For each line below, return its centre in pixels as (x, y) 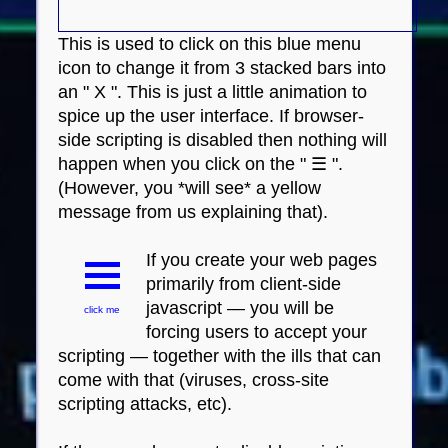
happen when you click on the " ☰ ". (201, 163)
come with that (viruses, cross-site (194, 379)
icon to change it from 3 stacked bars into (222, 67)
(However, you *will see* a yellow (190, 187)
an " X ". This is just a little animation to (213, 91)
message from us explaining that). (193, 211)
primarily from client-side (244, 283)
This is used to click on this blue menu (210, 43)
